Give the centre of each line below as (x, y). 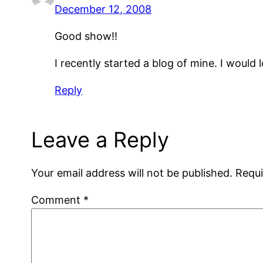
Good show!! (86, 36)
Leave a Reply (100, 140)
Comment (58, 200)
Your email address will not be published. (132, 173)
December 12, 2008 (103, 9)
